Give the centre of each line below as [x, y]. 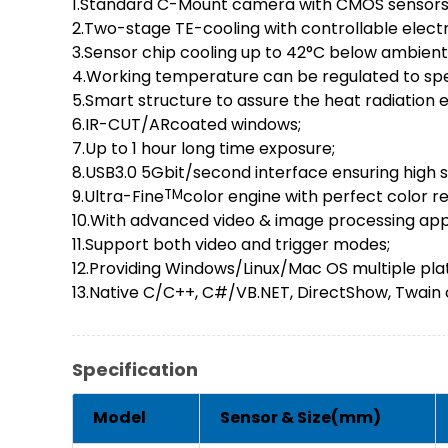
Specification [135, 370]
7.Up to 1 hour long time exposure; [203, 149]
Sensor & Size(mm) [300, 418]
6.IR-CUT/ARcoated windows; [186, 125]
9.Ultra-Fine [118, 197]
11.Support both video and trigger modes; [231, 245]
